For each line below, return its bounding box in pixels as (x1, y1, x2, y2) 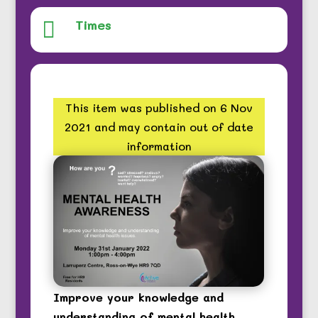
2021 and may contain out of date (64, 119, 253, 134)
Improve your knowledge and (53, 289, 224, 305)
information (126, 138, 192, 153)
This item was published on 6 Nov (65, 99, 253, 115)
